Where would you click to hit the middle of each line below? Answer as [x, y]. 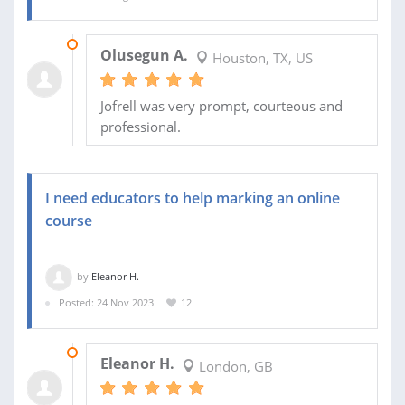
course [69, 221]
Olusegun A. [144, 56]
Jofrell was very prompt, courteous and [221, 106]
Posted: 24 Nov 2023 [106, 303]
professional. [140, 127]
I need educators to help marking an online [193, 198]
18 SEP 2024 [113, 44]
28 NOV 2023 [116, 352]
